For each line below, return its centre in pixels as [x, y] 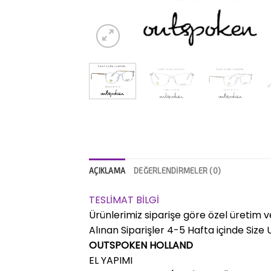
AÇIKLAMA [107, 170]
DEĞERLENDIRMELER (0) [178, 170]
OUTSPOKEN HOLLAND [141, 245]
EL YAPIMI [111, 260]
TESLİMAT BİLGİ [124, 200]
